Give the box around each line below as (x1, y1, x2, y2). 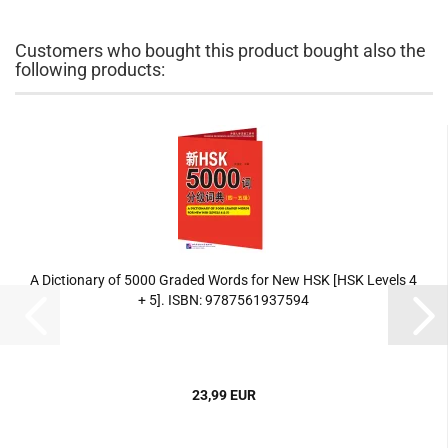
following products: (15, 59, 165, 80)
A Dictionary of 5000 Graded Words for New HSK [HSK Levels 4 (30, 272, 417, 288)
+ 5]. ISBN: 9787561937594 (138, 292, 309, 308)
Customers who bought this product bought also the (15, 40, 426, 61)
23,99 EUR (191, 387, 256, 403)
